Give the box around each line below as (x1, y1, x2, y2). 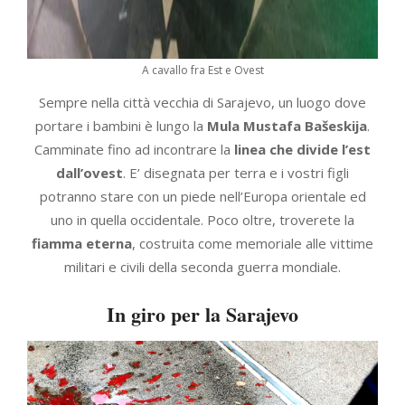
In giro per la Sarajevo (107, 298, 298, 329)
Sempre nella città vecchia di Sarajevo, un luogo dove (39, 92, 366, 111)
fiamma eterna (32, 233, 132, 252)
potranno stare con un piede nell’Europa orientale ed (39, 186, 366, 205)
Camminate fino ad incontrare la (34, 139, 234, 158)
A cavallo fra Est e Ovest (141, 61, 264, 78)
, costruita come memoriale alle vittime (132, 233, 373, 252)
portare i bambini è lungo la (35, 116, 207, 135)
